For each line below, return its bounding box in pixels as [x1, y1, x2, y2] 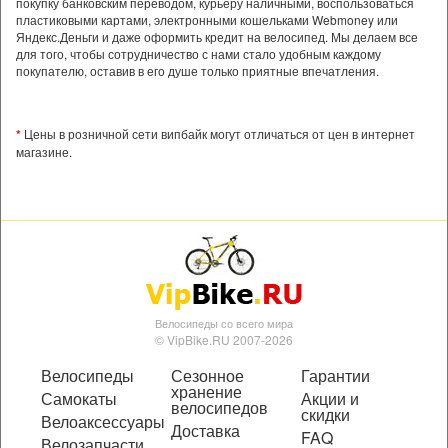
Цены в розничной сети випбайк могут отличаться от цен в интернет [21, 125, 415, 142]
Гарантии [301, 364, 370, 387]
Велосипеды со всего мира [155, 315, 293, 331]
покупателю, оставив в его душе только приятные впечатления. [16, 62, 379, 79]
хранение [171, 380, 242, 403]
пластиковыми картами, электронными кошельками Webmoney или [16, 11, 398, 28]
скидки [301, 403, 350, 426]
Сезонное [171, 364, 244, 387]
